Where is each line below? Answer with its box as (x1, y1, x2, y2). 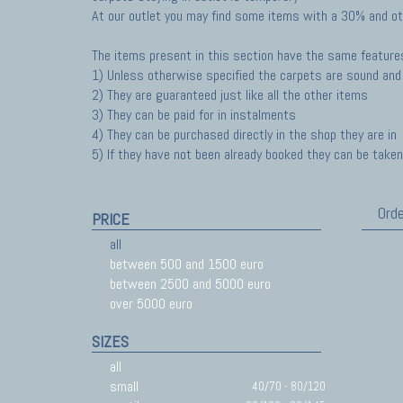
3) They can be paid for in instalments (92, 105, 296, 124)
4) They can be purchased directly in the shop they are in (92, 125, 397, 144)
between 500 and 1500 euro (110, 255, 264, 273)
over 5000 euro (110, 294, 193, 313)
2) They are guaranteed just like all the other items (92, 85, 368, 104)
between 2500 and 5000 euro (110, 274, 271, 293)
